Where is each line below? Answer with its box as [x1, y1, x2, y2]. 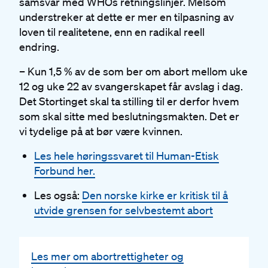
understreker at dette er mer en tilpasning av [19, 10, 234, 23]
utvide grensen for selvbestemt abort [33, 203, 213, 217]
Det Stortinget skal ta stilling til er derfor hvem [19, 94, 239, 108]
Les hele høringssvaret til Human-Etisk [33, 148, 219, 162]
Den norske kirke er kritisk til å [81, 188, 228, 202]
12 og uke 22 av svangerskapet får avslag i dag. [19, 79, 243, 93]
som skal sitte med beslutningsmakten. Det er [19, 109, 239, 123]
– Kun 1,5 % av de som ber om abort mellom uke [19, 64, 248, 78]
